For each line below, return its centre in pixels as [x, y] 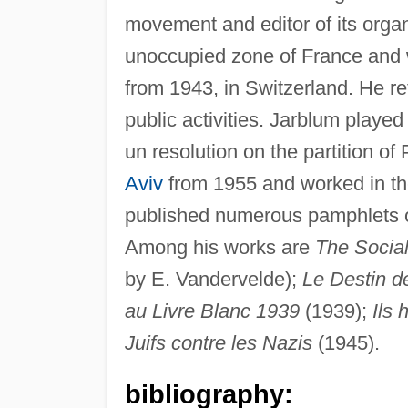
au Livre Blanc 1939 [212, 311]
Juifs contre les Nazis [218, 342]
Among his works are [219, 247]
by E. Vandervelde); [213, 279]
